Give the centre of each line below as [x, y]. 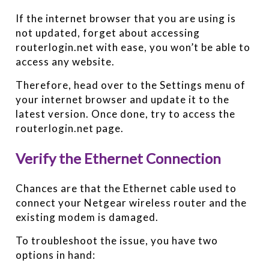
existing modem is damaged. [87, 217]
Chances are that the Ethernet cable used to [126, 188]
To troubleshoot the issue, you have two [117, 240]
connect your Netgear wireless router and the [131, 202]
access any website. [65, 61]
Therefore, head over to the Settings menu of [131, 85]
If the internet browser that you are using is [126, 18]
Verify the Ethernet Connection [119, 158]
